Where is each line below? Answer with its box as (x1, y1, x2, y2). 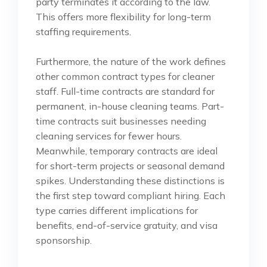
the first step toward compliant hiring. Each (36, 189, 225, 201)
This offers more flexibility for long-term (36, 10, 211, 23)
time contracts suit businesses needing (36, 114, 206, 127)
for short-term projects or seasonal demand (36, 159, 225, 172)
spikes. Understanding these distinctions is (36, 174, 225, 187)
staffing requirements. (36, 25, 131, 38)
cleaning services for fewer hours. (36, 129, 182, 142)
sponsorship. (36, 234, 92, 246)
